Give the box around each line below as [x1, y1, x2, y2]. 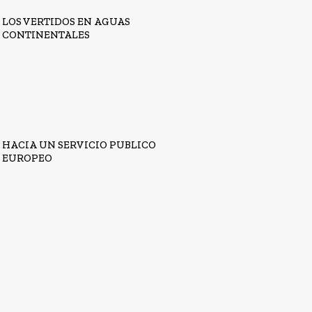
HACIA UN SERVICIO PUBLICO [2, 138, 157, 151]
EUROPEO [2, 151, 53, 164]
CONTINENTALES [2, 29, 91, 42]
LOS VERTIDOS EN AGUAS [2, 15, 131, 29]
